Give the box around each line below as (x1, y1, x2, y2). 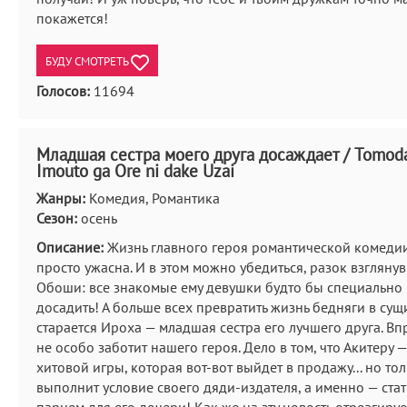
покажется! (36, 9, 108, 27)
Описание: (36, 238, 104, 256)
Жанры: (36, 189, 85, 207)
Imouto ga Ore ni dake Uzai (36, 160, 234, 182)
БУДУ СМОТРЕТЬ (45, 53, 131, 70)
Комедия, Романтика (85, 189, 220, 207)
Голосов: (36, 82, 90, 100)
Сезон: (36, 209, 77, 227)
